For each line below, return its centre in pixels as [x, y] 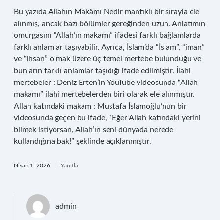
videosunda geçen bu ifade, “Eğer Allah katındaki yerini [107, 118]
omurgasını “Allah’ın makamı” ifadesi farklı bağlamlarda [107, 35]
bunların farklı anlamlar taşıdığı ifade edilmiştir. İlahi [102, 71]
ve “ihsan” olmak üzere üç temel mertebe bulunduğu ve [108, 59]
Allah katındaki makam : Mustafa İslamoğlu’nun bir [100, 106]
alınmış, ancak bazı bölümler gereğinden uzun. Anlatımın [110, 24]
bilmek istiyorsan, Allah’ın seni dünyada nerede [94, 130]
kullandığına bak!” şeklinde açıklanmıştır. [82, 141]
